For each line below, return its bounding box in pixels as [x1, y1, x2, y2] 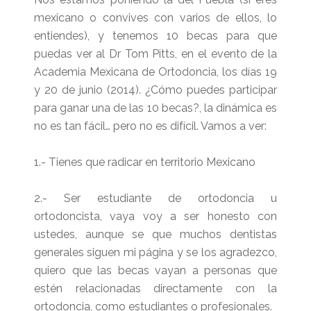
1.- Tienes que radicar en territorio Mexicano [33, 155, 255, 169]
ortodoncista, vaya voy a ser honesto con [33, 209, 278, 223]
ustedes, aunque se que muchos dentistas [33, 227, 278, 241]
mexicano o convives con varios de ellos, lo [33, 10, 278, 24]
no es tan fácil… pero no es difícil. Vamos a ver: [33, 119, 267, 133]
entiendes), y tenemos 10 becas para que [33, 28, 278, 42]
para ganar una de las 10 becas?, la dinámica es [33, 101, 278, 115]
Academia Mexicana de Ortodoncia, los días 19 [33, 65, 278, 78]
